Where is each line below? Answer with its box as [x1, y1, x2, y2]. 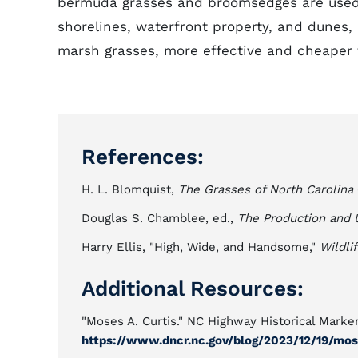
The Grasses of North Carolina [178, 182, 353, 197]
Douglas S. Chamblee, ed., [82, 211, 237, 225]
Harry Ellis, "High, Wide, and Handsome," [82, 240, 320, 254]
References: [82, 145, 204, 169]
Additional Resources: [82, 276, 304, 300]
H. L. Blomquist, [82, 182, 178, 197]
